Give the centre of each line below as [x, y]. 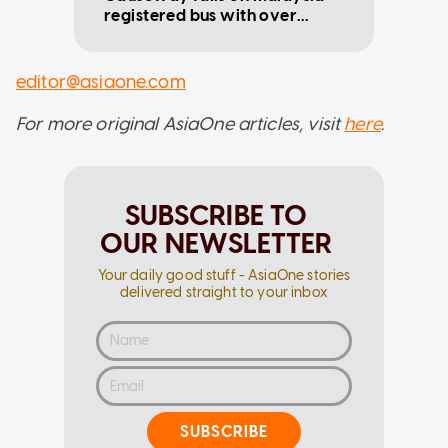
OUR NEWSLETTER [216, 242]
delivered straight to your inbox [224, 292]
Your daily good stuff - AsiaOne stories [224, 275]
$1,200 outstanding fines [201, 35]
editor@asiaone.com [101, 81]
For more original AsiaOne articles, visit [180, 123]
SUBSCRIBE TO [216, 214]
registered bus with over [201, 15]
